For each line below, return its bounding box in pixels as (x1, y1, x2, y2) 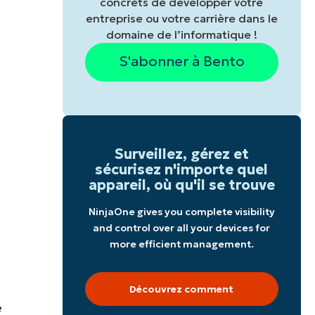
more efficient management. (109, 237, 254, 250)
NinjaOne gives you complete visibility (88, 205, 275, 218)
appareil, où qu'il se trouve (88, 175, 275, 194)
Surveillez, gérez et (114, 144, 249, 163)
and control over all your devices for (93, 221, 271, 234)
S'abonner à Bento (118, 52, 245, 70)
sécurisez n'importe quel (95, 160, 269, 179)
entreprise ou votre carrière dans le (85, 11, 278, 25)
